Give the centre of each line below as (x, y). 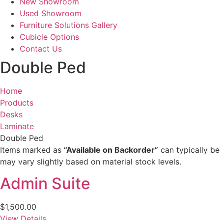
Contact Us (41, 48)
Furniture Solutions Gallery (69, 25)
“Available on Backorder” (111, 150)
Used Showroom (51, 13)
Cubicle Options (49, 37)
